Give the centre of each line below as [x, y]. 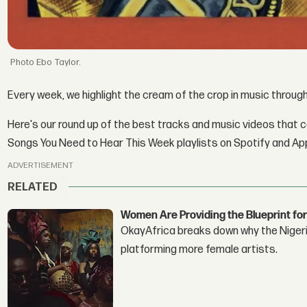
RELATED [33, 187]
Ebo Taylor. [59, 63]
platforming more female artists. [199, 250]
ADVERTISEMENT [41, 166]
